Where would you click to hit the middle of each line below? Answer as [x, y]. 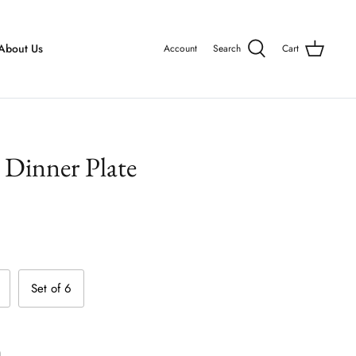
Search [227, 48]
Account [180, 48]
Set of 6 [52, 288]
